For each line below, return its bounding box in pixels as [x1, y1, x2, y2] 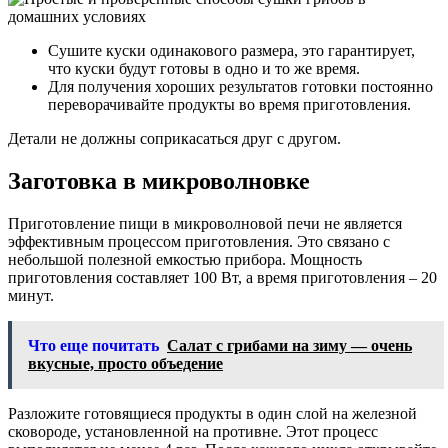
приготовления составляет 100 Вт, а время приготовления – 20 [8, 269, 437, 287]
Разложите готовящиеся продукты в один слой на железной [8, 405, 417, 423]
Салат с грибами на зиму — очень [167, 337, 412, 355]
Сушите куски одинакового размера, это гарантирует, [48, 42, 415, 60]
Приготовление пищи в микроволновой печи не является [8, 215, 402, 233]
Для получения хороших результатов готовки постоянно [48, 78, 433, 96]
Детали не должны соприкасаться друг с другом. [8, 130, 341, 148]
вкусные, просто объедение [28, 355, 223, 373]
